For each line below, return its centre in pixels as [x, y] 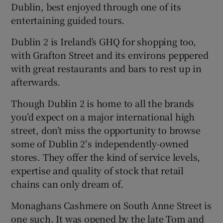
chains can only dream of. [67, 184]
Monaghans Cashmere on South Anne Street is [111, 205]
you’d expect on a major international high [103, 117]
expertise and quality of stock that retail [98, 170]
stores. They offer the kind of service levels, [106, 157]
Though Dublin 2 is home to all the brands [103, 103]
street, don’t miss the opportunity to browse [106, 130]
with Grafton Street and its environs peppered [110, 55]
